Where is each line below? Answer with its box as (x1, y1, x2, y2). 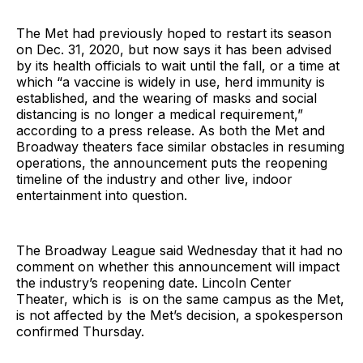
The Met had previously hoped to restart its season (16, 24, 331, 41)
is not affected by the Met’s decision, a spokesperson (16, 306, 343, 323)
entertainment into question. (16, 186, 187, 203)
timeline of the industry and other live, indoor (16, 170, 293, 187)
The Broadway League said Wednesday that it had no (16, 241, 343, 258)
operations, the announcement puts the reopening (16, 154, 327, 171)
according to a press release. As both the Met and (16, 122, 325, 139)
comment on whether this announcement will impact (16, 258, 340, 275)
